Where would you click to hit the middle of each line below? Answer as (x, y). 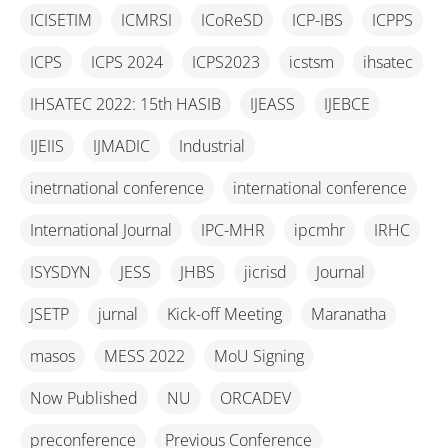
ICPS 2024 (127, 62)
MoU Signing (259, 356)
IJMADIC (121, 146)
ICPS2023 (226, 62)
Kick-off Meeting (224, 314)
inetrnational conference (117, 188)
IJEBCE (347, 104)
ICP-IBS (317, 20)
